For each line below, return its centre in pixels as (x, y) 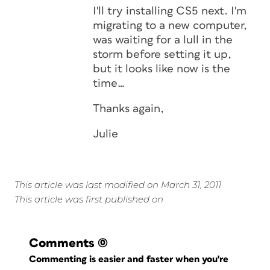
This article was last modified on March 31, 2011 (118, 185)
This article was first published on (89, 199)
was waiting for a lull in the (163, 40)
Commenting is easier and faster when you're (130, 259)
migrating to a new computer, (170, 26)
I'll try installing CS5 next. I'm (170, 11)
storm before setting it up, (162, 55)
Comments (62, 243)
